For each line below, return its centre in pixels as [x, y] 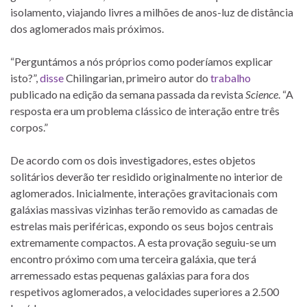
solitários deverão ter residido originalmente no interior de [146, 177]
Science [262, 95]
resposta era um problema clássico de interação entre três [145, 111]
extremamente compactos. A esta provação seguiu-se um [143, 243]
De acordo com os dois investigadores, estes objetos [133, 160]
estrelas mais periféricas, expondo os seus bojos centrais [142, 226]
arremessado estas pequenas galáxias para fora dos [130, 275]
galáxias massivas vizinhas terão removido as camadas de [144, 210]
